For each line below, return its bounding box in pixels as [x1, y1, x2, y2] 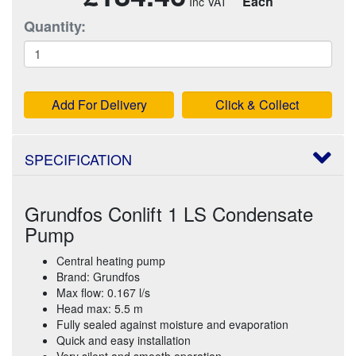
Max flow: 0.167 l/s [56, 284, 150, 300]
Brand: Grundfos [56, 268, 140, 284]
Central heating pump [56, 252, 165, 269]
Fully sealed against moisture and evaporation [56, 315, 288, 332]
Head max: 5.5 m [56, 300, 143, 316]
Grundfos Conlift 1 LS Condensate [25, 199, 313, 227]
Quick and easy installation [56, 331, 191, 348]
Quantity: [24, 15, 86, 37]
